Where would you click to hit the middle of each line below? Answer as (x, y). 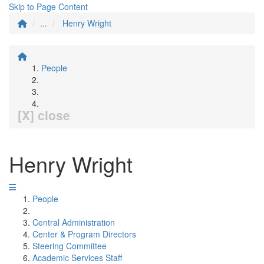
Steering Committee (70, 246)
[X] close (44, 115)
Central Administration (74, 222)
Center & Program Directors (84, 234)
